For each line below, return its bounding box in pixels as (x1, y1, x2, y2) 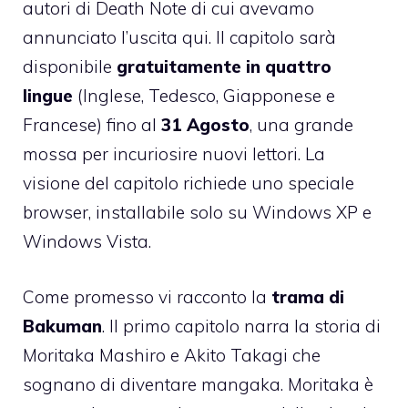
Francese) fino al (23, 114, 161, 137)
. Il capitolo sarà (209, 26, 336, 49)
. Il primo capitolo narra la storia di (102, 314, 381, 337)
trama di (271, 285, 344, 308)
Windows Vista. (23, 230, 151, 253)
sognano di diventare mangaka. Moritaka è (23, 372, 373, 395)
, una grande (250, 114, 353, 137)
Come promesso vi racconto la (23, 285, 271, 308)
